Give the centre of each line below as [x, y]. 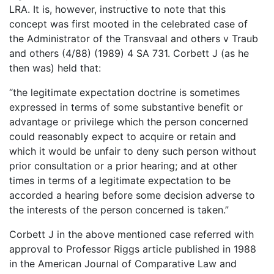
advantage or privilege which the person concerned [129, 121]
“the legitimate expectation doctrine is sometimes [124, 92]
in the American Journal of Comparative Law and [123, 263]
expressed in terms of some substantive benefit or [126, 107]
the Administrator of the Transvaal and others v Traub [134, 38]
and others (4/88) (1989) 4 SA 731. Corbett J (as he [129, 53]
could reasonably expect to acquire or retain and [123, 136]
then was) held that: [55, 68]
